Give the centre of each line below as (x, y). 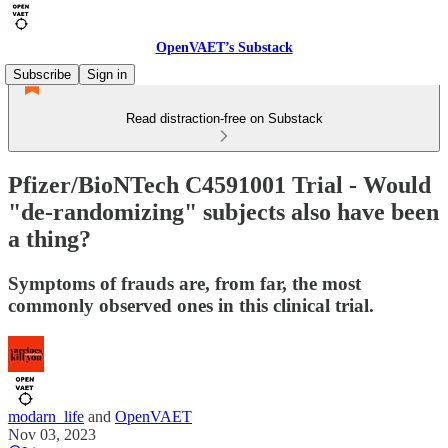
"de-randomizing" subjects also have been (223, 211)
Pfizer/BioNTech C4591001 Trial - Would (219, 184)
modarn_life (46, 416)
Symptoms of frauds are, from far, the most (184, 283)
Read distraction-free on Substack (224, 118)
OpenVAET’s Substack (224, 47)
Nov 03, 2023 (52, 434)
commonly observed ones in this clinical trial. (191, 305)
